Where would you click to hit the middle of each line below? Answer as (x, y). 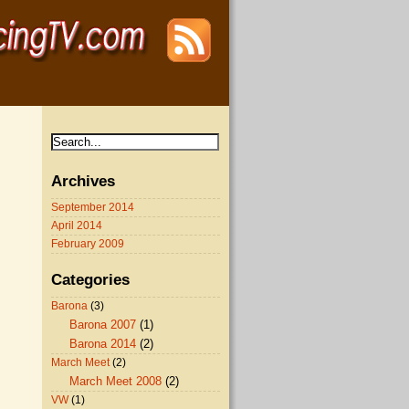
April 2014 (77, 225)
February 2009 (88, 244)
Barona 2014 (103, 344)
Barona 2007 (103, 325)
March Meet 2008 (115, 381)
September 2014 (93, 207)
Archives (83, 181)
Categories (90, 279)
